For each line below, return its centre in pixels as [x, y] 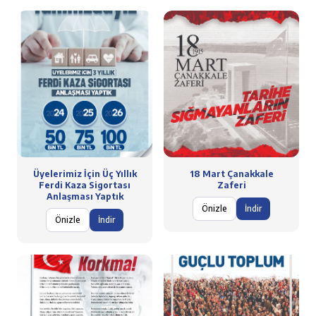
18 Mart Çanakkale [231, 174]
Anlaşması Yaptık [85, 196]
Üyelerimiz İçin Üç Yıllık [85, 174]
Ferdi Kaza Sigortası [85, 185]
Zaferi [231, 185]
